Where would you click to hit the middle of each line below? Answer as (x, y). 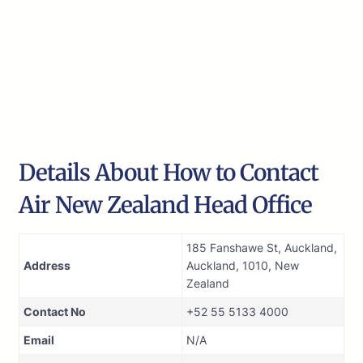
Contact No (55, 312)
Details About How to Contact (169, 173)
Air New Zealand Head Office (165, 205)
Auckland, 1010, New (243, 266)
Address (47, 266)
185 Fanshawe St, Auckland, (262, 248)
